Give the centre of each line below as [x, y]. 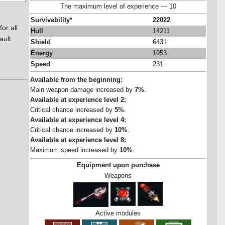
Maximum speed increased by [75, 150]
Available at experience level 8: [78, 140]
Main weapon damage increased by [82, 90]
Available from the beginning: [76, 80]
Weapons [118, 176]
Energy [42, 53]
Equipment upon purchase [118, 165]
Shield [41, 42]
